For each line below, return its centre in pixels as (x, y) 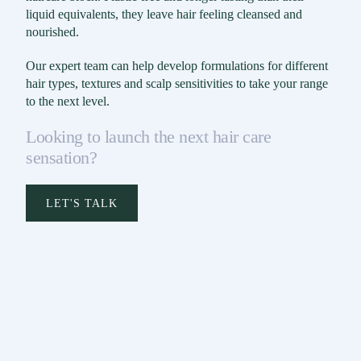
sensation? (61, 158)
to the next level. (68, 102)
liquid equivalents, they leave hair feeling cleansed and (164, 15)
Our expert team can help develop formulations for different (177, 66)
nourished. (52, 32)
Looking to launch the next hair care (148, 137)
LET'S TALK (82, 203)
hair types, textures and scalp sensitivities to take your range (177, 84)
